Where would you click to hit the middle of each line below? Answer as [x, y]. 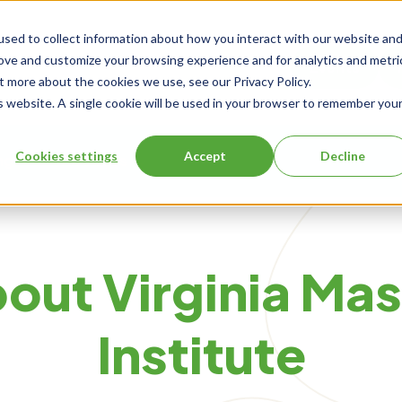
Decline [343, 155]
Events [335, 66]
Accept [205, 155]
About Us [94, 160]
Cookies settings [67, 155]
